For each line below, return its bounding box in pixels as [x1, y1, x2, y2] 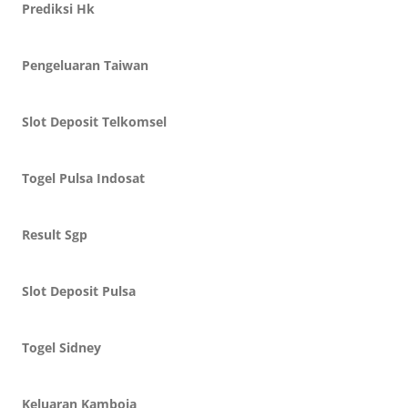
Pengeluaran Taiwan [22, 56, 148, 74]
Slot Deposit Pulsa [22, 282, 136, 300]
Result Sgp [22, 226, 87, 243]
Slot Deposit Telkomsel [22, 113, 167, 130]
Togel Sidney [22, 339, 101, 356]
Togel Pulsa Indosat [22, 169, 145, 187]
